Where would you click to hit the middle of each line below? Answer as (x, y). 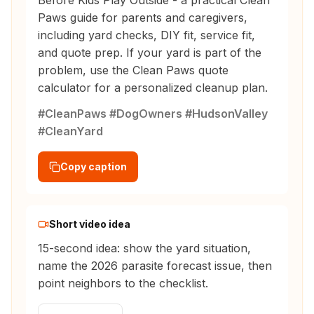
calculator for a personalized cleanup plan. (153, 88)
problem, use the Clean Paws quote (133, 70)
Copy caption (94, 167)
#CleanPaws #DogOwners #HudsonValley (153, 114)
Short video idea (90, 224)
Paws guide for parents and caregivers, (143, 18)
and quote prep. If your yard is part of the (150, 53)
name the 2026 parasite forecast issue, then (155, 266)
